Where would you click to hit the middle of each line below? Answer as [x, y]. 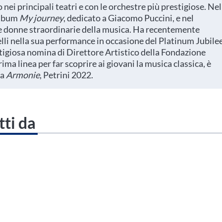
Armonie [23, 75]
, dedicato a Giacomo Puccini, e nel [129, 18]
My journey [41, 18]
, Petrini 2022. [68, 75]
